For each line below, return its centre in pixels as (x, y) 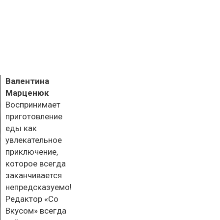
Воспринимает (33, 105)
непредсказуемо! (39, 187)
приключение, (32, 152)
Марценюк (27, 93)
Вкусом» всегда (36, 211)
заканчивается (34, 175)
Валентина (27, 81)
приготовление (34, 116)
